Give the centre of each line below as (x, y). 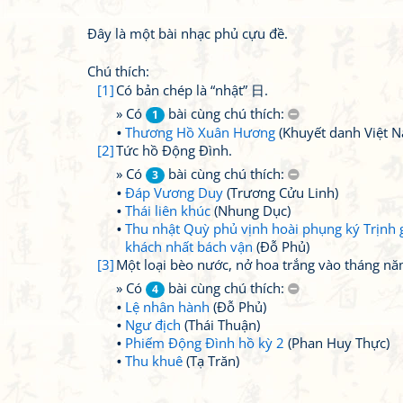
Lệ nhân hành (167, 307)
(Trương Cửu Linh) (281, 193)
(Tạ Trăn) (211, 361)
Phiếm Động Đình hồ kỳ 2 (205, 343)
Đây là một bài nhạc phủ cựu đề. (188, 33)
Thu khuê (154, 361)
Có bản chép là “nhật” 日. (192, 90)
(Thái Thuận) (220, 325)
